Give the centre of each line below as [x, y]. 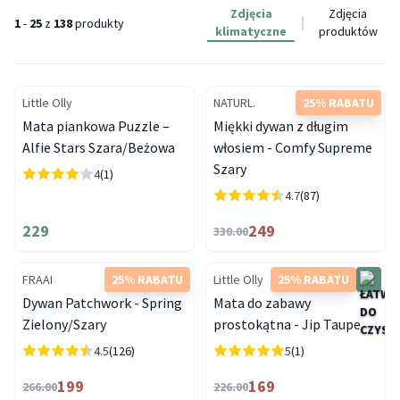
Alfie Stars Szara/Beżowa [99, 147]
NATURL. [234, 103]
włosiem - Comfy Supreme [293, 147]
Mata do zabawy [262, 303]
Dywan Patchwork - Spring [102, 303]
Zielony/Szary [64, 324]
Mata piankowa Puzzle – [96, 126]
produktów [348, 31]
